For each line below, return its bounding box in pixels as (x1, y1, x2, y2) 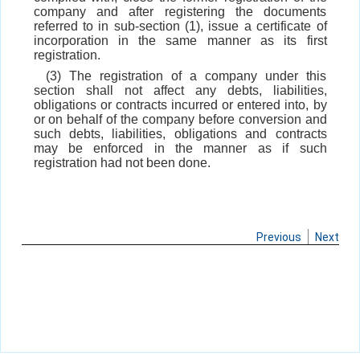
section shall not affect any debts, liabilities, (33, 84, 327, 98)
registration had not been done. (33, 156, 211, 170)
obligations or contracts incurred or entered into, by (33, 98, 327, 112)
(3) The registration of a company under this (45, 69, 327, 84)
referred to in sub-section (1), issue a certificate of (33, 19, 327, 34)
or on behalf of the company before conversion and (33, 112, 327, 127)
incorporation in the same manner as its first (33, 34, 327, 48)
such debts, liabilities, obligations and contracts (33, 127, 327, 141)
